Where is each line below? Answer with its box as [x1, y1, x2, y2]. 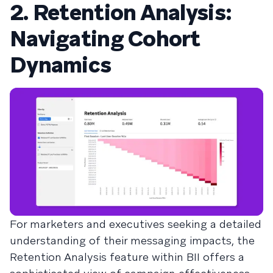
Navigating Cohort [10, 24, 200, 53]
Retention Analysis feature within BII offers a [10, 249, 244, 264]
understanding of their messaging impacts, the [10, 233, 255, 247]
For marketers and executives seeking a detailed [10, 216, 261, 231]
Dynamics [10, 50, 112, 79]
